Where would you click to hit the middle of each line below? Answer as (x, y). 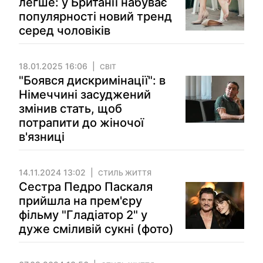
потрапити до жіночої (81, 123)
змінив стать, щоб (70, 109)
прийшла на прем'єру (80, 201)
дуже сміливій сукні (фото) (96, 229)
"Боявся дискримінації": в (92, 80)
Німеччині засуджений (85, 95)
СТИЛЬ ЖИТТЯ (125, 173)
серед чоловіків (65, 31)
